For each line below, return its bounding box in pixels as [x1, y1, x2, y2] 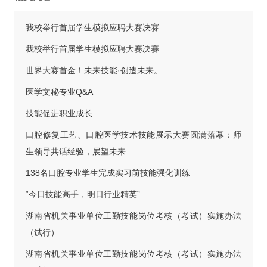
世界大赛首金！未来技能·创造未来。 [25, 66, 162, 76]
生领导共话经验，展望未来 [25, 147, 126, 157]
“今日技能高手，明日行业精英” [25, 190, 140, 200]
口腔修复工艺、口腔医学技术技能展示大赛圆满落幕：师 [25, 130, 242, 140]
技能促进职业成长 [25, 108, 92, 119]
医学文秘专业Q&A [25, 87, 93, 97]
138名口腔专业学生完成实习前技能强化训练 [25, 168, 190, 178]
